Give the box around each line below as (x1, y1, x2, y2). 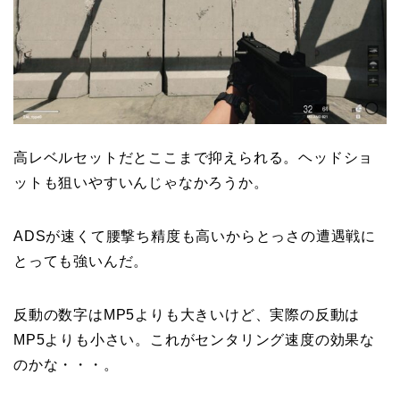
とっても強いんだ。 (13, 254, 149, 270)
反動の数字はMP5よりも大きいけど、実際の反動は (13, 307, 361, 323)
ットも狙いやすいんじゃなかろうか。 (13, 175, 269, 191)
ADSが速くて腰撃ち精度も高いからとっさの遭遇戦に (13, 229, 376, 245)
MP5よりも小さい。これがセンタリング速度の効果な (13, 332, 375, 348)
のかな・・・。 (13, 357, 119, 373)
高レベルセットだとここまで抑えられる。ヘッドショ (13, 150, 374, 166)
